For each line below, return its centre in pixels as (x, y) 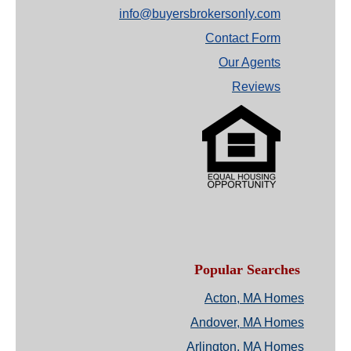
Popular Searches (247, 270)
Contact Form (243, 38)
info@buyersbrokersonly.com (200, 14)
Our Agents (250, 63)
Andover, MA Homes (247, 323)
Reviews (256, 87)
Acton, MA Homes (254, 299)
